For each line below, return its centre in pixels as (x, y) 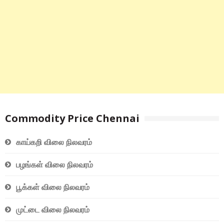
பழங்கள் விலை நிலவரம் (54, 165)
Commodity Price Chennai (72, 118)
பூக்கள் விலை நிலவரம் (53, 187)
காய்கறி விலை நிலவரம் (54, 142)
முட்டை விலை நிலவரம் (53, 210)
